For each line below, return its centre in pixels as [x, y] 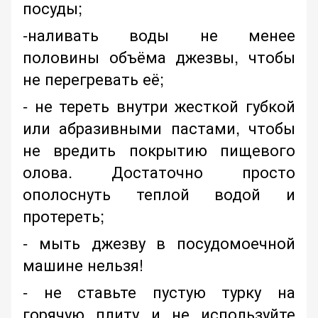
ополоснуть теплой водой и [159, 194]
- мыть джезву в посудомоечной [159, 243]
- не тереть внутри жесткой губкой [159, 106]
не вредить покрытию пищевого [159, 150]
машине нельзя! [83, 265]
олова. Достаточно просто [159, 172]
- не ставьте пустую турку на [159, 292]
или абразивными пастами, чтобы [159, 128]
